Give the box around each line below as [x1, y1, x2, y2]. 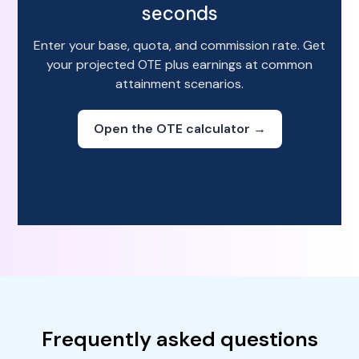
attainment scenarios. [115, 75, 244, 92]
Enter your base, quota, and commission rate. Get [34, 37, 325, 54]
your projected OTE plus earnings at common [46, 56, 313, 73]
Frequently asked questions [41, 326, 318, 353]
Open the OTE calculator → [93, 120, 266, 137]
